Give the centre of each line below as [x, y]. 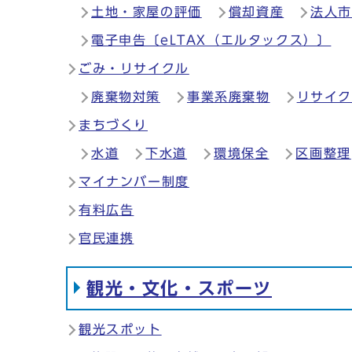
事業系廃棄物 [229, 97]
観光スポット [120, 329]
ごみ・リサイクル [134, 68]
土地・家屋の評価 [147, 12]
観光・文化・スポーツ [179, 288]
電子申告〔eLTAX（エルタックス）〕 [211, 40]
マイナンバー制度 [134, 181]
